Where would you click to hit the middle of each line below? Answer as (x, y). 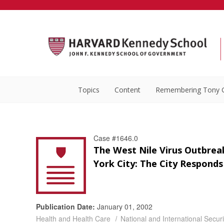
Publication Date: (65, 206)
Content (127, 90)
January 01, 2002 (124, 206)
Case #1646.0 (116, 138)
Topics (89, 90)
